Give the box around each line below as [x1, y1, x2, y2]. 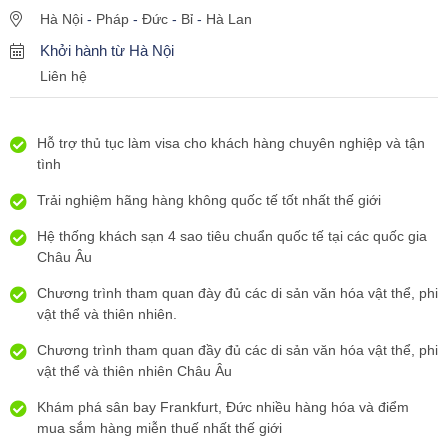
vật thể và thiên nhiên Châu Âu [37, 363, 232, 379]
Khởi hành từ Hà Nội [40, 42, 174, 59]
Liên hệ [40, 68, 87, 84]
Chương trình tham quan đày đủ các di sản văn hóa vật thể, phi [37, 285, 438, 301]
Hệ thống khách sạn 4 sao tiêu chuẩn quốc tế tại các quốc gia [37, 228, 427, 244]
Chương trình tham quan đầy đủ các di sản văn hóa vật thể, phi [37, 342, 438, 358]
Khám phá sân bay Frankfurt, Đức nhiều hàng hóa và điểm [37, 399, 409, 415]
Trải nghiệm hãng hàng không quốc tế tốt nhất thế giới [37, 192, 381, 208]
